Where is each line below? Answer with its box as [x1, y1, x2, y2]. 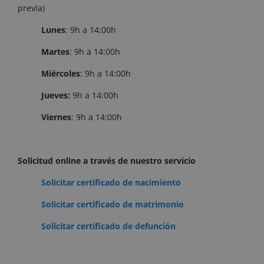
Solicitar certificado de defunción [41, 220, 176, 232]
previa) [18, 2, 45, 14]
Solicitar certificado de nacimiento [41, 177, 181, 189]
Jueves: [41, 90, 70, 101]
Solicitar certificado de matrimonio [41, 199, 184, 210]
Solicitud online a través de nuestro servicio [18, 155, 196, 167]
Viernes [41, 111, 71, 123]
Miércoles [41, 68, 80, 80]
